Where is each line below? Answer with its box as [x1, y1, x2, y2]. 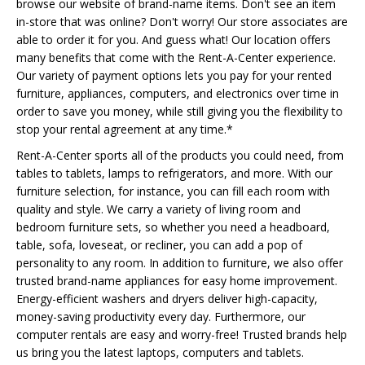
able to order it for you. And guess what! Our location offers [16, 32, 331, 47]
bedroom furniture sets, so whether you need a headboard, [16, 219, 330, 235]
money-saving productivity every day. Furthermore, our [16, 309, 306, 324]
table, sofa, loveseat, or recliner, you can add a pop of [16, 237, 302, 253]
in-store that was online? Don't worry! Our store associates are [16, 14, 348, 29]
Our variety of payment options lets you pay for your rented [16, 68, 332, 83]
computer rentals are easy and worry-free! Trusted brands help [16, 327, 347, 342]
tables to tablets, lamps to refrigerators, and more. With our [16, 165, 332, 181]
